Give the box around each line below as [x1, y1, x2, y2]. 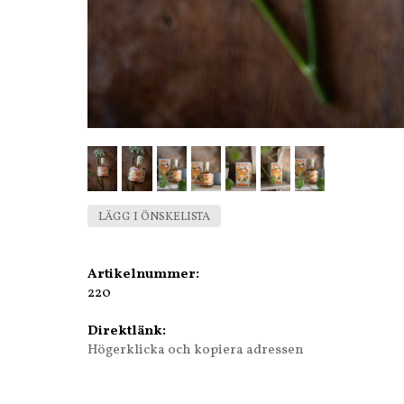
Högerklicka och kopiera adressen [87, 340, 304, 360]
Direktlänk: [87, 321, 166, 341]
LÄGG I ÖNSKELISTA [98, 208, 210, 225]
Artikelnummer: [87, 264, 199, 284]
